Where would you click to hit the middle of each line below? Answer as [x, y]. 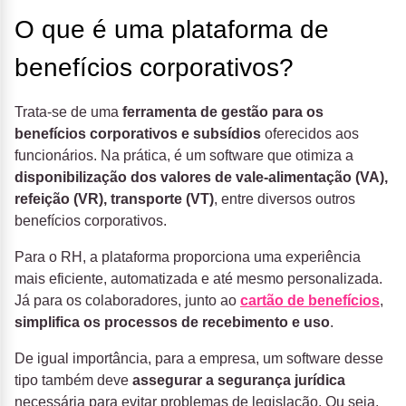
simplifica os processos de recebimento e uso [172, 323]
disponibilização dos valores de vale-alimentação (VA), [201, 178]
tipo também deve [73, 381]
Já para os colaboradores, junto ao [127, 301]
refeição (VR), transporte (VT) [114, 199]
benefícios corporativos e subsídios [140, 134]
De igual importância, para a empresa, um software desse [199, 359]
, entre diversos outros [285, 199]
